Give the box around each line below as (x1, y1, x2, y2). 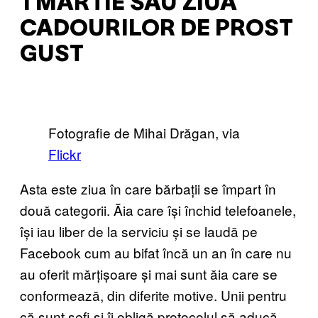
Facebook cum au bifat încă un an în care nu (20, 242, 292, 262)
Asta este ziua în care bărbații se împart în (20, 178, 276, 198)
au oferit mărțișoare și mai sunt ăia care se (20, 263, 278, 283)
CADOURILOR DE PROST (20, 19, 293, 40)
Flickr (48, 143, 81, 163)
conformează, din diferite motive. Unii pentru (20, 285, 287, 305)
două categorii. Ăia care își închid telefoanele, (20, 199, 296, 219)
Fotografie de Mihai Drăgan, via (48, 122, 240, 142)
